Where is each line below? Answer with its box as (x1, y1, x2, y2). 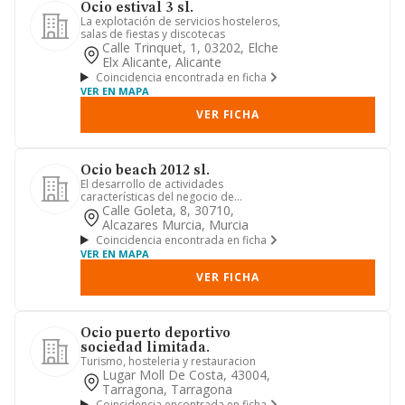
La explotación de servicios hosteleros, (80, 14, 280, 29)
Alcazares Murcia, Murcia (102, 216, 249, 233)
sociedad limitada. (80, 341, 210, 355)
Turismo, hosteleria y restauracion (80, 353, 256, 369)
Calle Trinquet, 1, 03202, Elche (102, 39, 278, 56)
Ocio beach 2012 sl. (80, 164, 210, 178)
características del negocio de (80, 189, 234, 204)
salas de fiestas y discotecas (80, 26, 225, 42)
